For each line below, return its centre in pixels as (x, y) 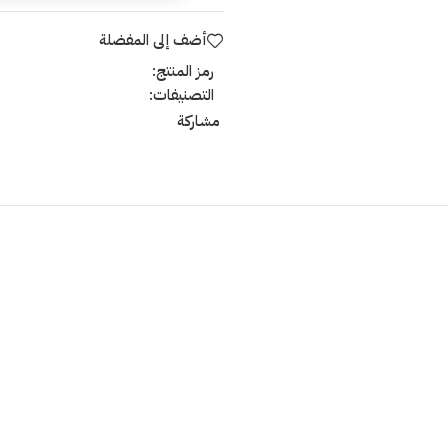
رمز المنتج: (183, 70)
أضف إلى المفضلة (153, 40)
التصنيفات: (181, 94)
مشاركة (198, 120)
